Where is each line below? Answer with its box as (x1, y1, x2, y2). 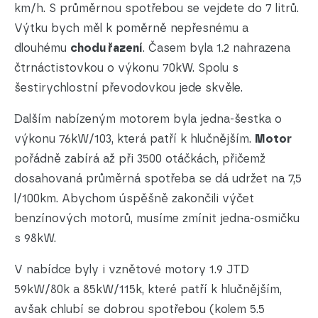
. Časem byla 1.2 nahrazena (143, 41, 290, 55)
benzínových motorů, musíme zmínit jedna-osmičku (14, 212, 300, 226)
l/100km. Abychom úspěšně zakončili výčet (14, 192, 254, 206)
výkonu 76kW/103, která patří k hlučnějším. (14, 132, 255, 146)
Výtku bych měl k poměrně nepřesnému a (14, 21, 248, 35)
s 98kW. (14, 231, 56, 246)
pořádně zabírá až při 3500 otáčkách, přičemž (14, 152, 265, 166)
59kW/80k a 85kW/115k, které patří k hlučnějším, (14, 283, 282, 297)
